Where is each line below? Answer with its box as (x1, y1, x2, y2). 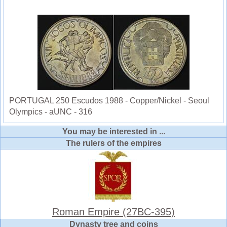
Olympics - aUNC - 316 (9, 107, 92, 116)
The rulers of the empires (65, 138, 162, 147)
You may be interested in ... (62, 127, 165, 136)
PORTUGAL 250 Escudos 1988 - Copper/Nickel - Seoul (9, 96, 209, 105)
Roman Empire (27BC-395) (52, 206, 175, 217)
